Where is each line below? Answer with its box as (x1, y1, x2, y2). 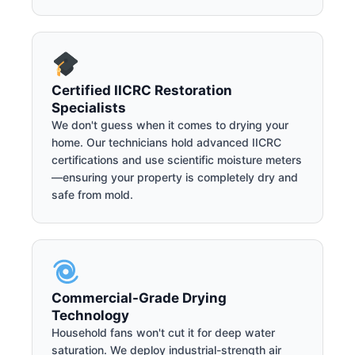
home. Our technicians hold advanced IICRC (52, 136, 281, 150)
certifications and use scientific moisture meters (52, 153, 302, 167)
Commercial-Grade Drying (52, 289, 227, 306)
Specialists (52, 100, 126, 116)
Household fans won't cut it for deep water (52, 325, 275, 339)
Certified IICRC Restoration (52, 82, 232, 99)
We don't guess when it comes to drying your (52, 118, 288, 132)
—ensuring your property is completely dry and (52, 170, 298, 185)
